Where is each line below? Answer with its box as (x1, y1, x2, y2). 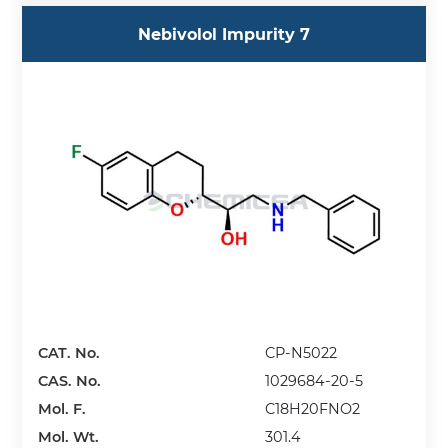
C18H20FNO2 (265, 400, 361, 419)
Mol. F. (38, 400, 87, 419)
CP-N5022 (265, 344, 338, 363)
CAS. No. (38, 372, 102, 391)
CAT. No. (38, 344, 101, 363)
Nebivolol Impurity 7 (138, 24, 310, 44)
